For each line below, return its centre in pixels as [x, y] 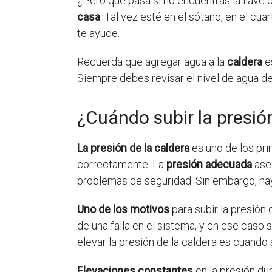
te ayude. [98, 33]
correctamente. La [122, 164]
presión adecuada [209, 164]
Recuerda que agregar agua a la [152, 62]
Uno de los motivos [123, 209]
